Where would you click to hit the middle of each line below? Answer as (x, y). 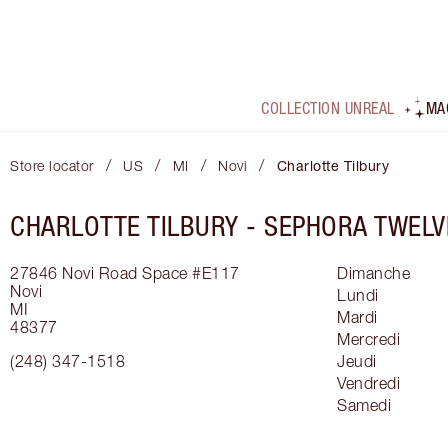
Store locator (52, 166)
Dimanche (373, 273)
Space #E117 (191, 273)
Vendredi (368, 383)
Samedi (364, 405)
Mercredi (368, 339)
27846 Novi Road (74, 273)
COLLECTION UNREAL (328, 108)
